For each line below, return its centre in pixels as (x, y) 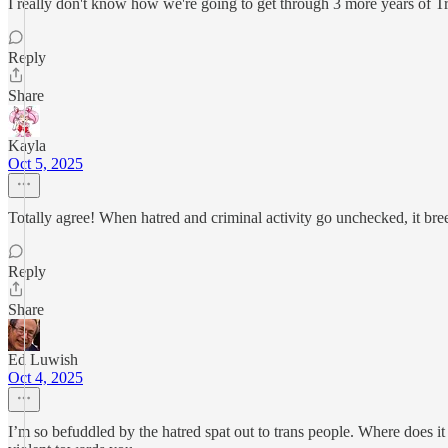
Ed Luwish (43, 359)
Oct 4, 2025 (45, 377)
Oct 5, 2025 (45, 163)
